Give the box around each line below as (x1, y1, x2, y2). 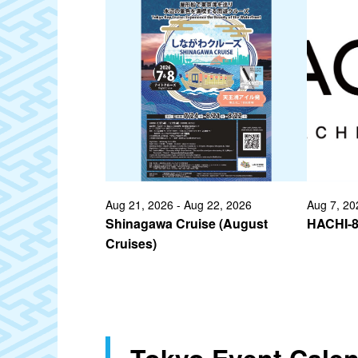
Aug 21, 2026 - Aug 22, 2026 (105, 196, 252, 213)
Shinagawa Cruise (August (105, 213, 268, 233)
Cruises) (105, 233, 157, 253)
